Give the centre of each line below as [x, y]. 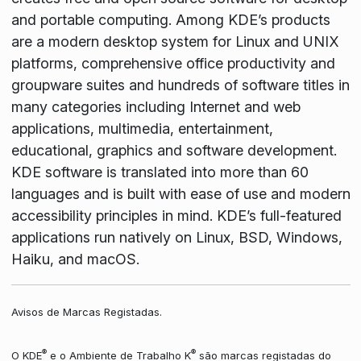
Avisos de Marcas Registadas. [86, 311]
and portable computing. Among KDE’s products [170, 19]
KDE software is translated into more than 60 [160, 172]
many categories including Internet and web [156, 106]
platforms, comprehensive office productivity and [173, 63]
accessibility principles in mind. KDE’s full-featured [176, 215]
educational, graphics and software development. [174, 150]
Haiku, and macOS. [75, 259]
